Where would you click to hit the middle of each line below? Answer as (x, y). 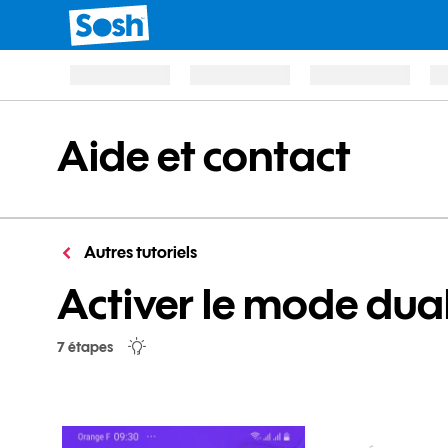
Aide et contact (204, 155)
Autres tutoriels (139, 252)
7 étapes (85, 346)
